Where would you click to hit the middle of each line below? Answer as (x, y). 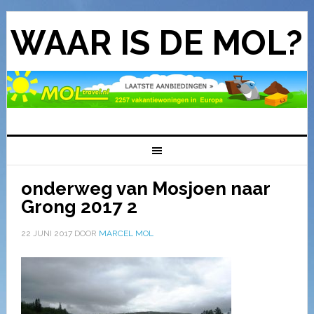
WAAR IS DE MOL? (157, 43)
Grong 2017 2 (79, 206)
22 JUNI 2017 (46, 233)
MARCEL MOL (126, 233)
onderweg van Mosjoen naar (145, 188)
